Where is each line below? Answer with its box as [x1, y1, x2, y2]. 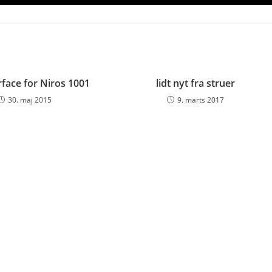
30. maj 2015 [7, 94, 52, 105]
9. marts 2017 [177, 94, 225, 105]
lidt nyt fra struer [156, 76, 236, 90]
